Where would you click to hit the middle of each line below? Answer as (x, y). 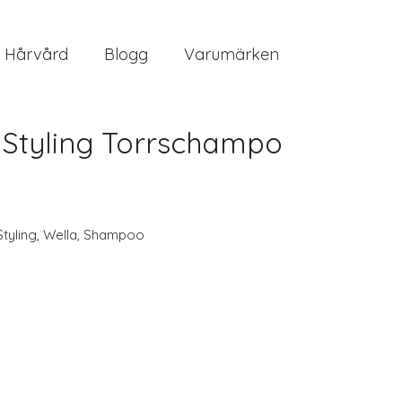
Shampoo (114, 235)
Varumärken (232, 54)
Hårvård (36, 54)
